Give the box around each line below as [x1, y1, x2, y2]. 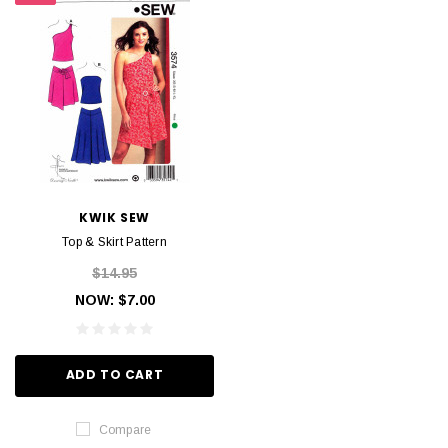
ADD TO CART [65, 366, 164, 384]
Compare [98, 422, 152, 437]
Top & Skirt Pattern [62, 234, 167, 249]
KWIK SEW [79, 208, 150, 226]
